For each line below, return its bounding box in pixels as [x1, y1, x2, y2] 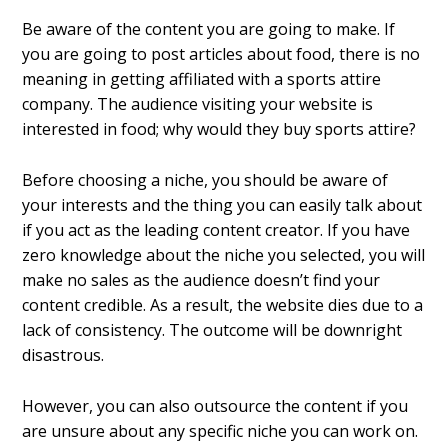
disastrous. [22, 343, 105, 366]
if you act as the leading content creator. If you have [22, 218, 411, 241]
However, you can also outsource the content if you [22, 394, 409, 417]
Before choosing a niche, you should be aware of [22, 168, 389, 191]
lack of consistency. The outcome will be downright [22, 318, 403, 341]
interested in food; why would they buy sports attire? [22, 118, 417, 141]
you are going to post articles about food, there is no [22, 43, 421, 66]
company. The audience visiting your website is [22, 93, 374, 116]
